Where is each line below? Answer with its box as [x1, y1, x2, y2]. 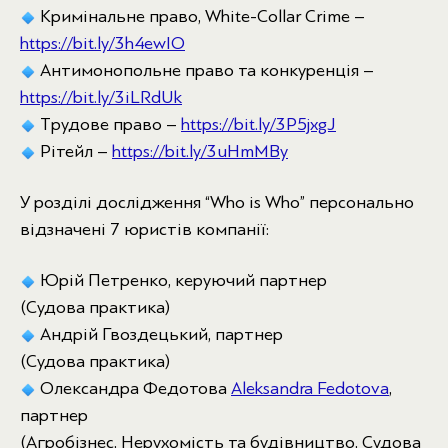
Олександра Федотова [36, 378, 231, 399]
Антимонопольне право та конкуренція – [36, 60, 374, 81]
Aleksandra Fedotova [231, 378, 389, 399]
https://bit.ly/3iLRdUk [20, 87, 182, 108]
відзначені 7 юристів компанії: [20, 219, 269, 240]
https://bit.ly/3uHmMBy [112, 141, 288, 162]
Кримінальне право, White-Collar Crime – [36, 6, 365, 27]
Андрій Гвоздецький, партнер [36, 324, 283, 345]
